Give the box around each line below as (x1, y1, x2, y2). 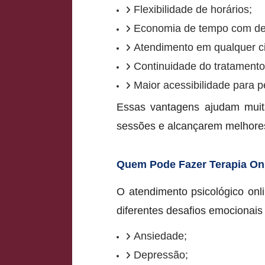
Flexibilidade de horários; (134, 3, 252, 15)
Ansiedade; (134, 230, 187, 242)
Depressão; (134, 248, 188, 261)
